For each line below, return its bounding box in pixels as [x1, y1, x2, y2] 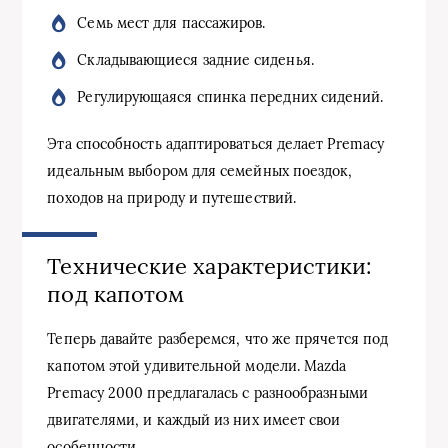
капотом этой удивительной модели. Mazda [47, 356, 347, 375]
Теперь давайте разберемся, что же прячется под [47, 329, 389, 348]
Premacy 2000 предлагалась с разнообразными [47, 383, 368, 402]
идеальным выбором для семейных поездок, [47, 161, 353, 180]
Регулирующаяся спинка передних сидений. [77, 87, 384, 106]
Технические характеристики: [47, 251, 373, 280]
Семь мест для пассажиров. [77, 13, 266, 32]
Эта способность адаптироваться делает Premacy [47, 134, 385, 153]
